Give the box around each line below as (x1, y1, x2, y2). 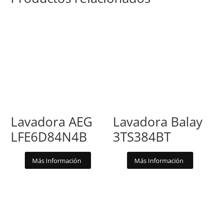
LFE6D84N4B (11, 127, 88, 145)
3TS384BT (113, 127, 171, 145)
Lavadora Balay (113, 112, 203, 130)
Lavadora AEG (11, 112, 93, 130)
